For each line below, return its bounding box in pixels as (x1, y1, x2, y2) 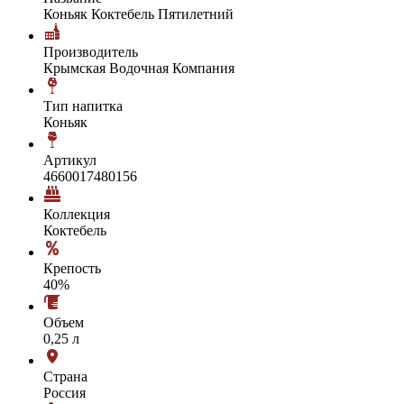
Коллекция (43, 206, 110, 222)
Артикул (43, 151, 96, 168)
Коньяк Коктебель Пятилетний (43, 5, 234, 22)
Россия (43, 384, 86, 400)
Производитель (43, 43, 138, 60)
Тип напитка (43, 97, 123, 114)
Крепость (43, 260, 101, 276)
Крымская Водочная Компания (43, 60, 234, 76)
